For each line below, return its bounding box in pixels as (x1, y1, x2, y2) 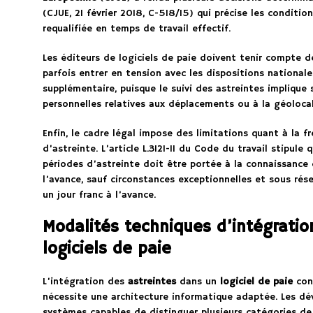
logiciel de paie (219, 275, 293, 289)
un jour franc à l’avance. (42, 189, 156, 202)
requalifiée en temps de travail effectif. (42, 22, 231, 36)
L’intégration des (42, 275, 128, 289)
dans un (175, 275, 220, 289)
